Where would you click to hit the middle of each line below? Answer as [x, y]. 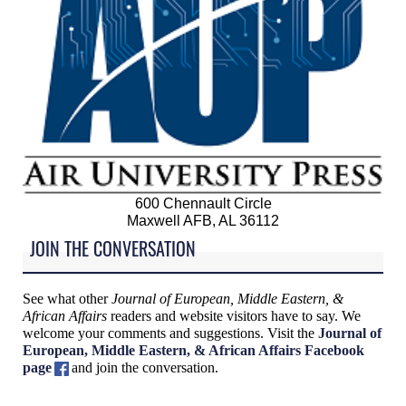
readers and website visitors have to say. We [234, 315]
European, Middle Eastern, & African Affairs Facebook [193, 350]
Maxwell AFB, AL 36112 [203, 221]
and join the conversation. [145, 367]
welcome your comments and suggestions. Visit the [170, 333]
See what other [67, 298]
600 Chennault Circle [203, 203]
